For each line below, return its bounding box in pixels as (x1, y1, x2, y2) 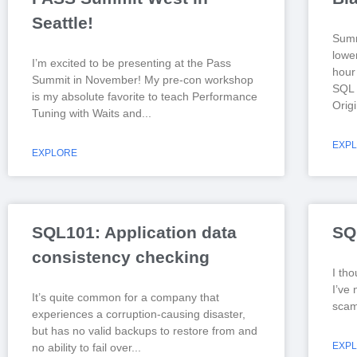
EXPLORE (32, 147, 77, 159)
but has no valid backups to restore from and (32, 324, 257, 337)
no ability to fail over (32, 340, 131, 354)
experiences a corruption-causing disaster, (32, 307, 245, 320)
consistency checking (32, 247, 210, 266)
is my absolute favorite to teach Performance (32, 89, 257, 103)
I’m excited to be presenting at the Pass (32, 56, 231, 69)
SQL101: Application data (32, 222, 237, 241)
